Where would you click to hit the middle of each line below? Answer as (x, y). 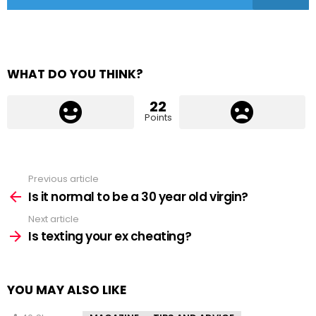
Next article (54, 219)
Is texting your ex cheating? (110, 237)
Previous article (63, 179)
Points (158, 118)
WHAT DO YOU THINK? (75, 74)
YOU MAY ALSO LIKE (67, 290)
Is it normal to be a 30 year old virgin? (138, 196)
